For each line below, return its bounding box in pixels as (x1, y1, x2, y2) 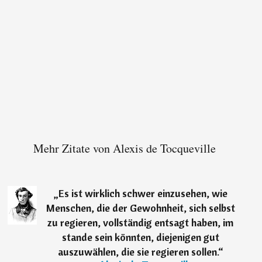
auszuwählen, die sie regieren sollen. (57, 245, 218, 259)
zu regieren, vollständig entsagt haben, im (47, 216, 234, 230)
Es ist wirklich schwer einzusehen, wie (58, 187, 227, 201)
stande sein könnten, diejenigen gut (61, 230, 219, 244)
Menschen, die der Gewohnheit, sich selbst (46, 201, 235, 215)
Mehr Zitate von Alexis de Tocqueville (33, 140, 216, 157)
